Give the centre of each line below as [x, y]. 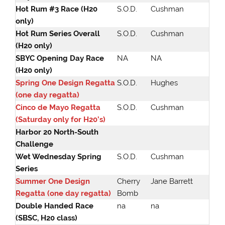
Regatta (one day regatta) [64, 194]
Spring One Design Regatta [66, 83]
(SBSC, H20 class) [47, 218]
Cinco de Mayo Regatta [58, 108]
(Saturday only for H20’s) [61, 120]
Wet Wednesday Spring [59, 157]
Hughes [164, 83]
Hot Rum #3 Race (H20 [57, 9]
